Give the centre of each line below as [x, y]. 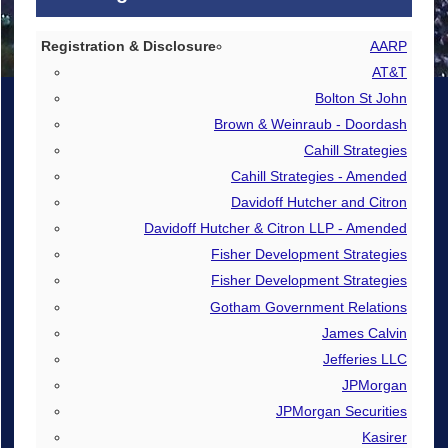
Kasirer [384, 436]
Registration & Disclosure [120, 45]
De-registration [87, 76]
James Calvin [364, 332]
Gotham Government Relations [308, 306]
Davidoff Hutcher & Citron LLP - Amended [275, 228]
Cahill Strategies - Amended [318, 176]
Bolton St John [360, 98]
